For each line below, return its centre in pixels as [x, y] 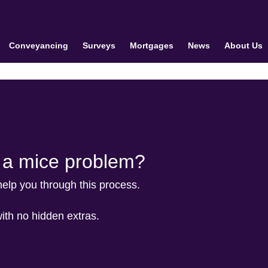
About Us [243, 45]
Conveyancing [38, 45]
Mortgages [151, 45]
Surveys [99, 45]
